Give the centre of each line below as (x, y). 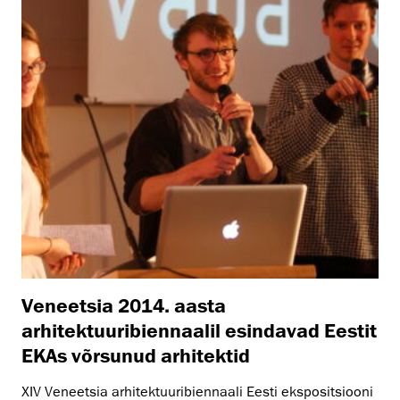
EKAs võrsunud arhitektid (136, 354)
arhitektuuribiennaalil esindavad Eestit (199, 329)
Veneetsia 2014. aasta (124, 304)
